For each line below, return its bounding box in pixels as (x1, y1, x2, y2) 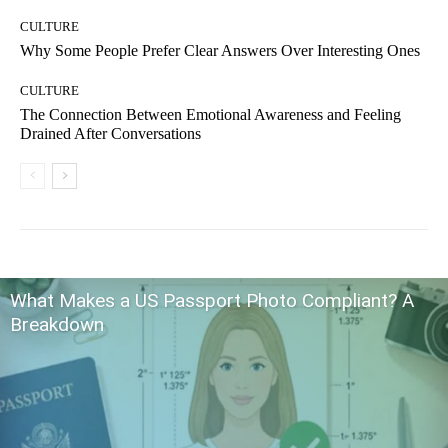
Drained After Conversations (20, 125, 201, 143)
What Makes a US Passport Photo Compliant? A (10, 289, 414, 313)
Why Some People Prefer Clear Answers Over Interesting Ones (20, 42, 420, 60)
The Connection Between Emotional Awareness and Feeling (20, 106, 401, 124)
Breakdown (10, 313, 104, 337)
